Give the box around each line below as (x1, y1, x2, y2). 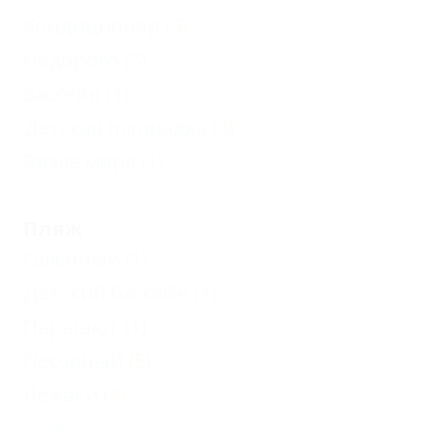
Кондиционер (23, 12, 160, 39)
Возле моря (23, 148, 136, 175)
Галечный (23, 245, 120, 272)
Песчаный (23, 347, 123, 374)
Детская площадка (23, 114, 207, 141)
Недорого (23, 46, 119, 73)
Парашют (23, 313, 119, 340)
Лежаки (23, 381, 98, 408)
